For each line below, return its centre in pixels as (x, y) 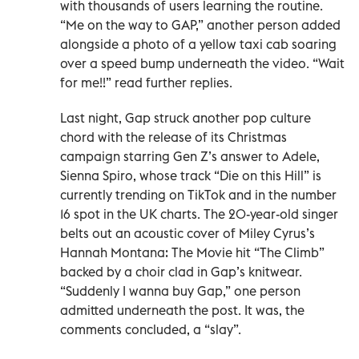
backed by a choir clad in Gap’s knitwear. (181, 271)
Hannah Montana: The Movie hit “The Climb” (192, 252)
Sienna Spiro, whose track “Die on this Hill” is (191, 175)
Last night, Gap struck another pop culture (186, 117)
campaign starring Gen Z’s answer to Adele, (190, 156)
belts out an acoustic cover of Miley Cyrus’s (188, 233)
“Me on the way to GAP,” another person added (200, 24)
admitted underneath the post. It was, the (182, 310)
